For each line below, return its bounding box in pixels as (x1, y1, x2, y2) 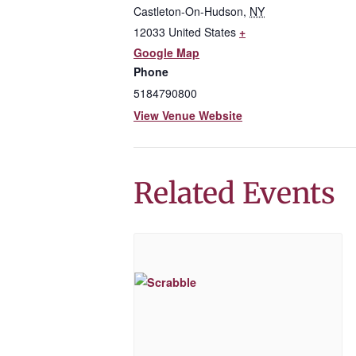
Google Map (133, 44, 199, 60)
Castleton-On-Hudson (133, 3, 243, 19)
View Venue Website (133, 107, 242, 123)
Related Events (133, 176, 335, 211)
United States (168, 24, 236, 40)
